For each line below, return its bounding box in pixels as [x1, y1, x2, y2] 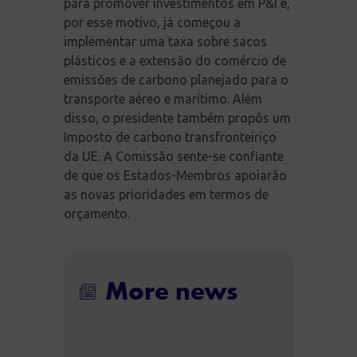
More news [105, 272, 237, 306]
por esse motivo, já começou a [64, 14, 241, 29]
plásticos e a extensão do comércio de [64, 53, 286, 68]
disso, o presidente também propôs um [64, 110, 291, 125]
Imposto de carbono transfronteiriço [64, 129, 277, 144]
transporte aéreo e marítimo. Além [64, 91, 262, 106]
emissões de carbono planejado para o [64, 72, 288, 87]
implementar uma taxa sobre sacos [64, 33, 267, 49]
